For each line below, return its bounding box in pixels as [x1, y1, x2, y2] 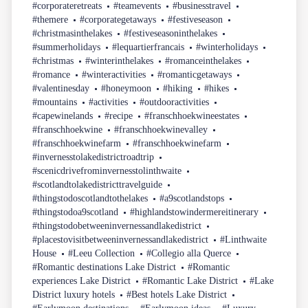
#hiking [163, 83, 193, 94]
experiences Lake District [32, 276, 131, 287]
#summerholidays [32, 42, 101, 53]
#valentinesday [32, 83, 90, 94]
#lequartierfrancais [112, 42, 185, 53]
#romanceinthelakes [165, 56, 242, 67]
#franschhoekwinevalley [114, 124, 208, 135]
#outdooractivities [140, 97, 210, 108]
